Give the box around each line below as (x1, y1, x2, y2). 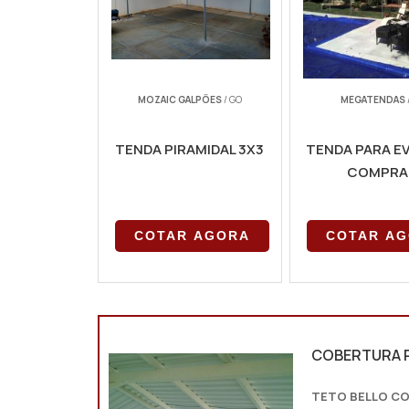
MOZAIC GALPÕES (137, 93, 222, 106)
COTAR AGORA (133, 228, 250, 243)
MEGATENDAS (341, 93, 406, 106)
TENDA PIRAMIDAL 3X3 (115, 140, 265, 159)
